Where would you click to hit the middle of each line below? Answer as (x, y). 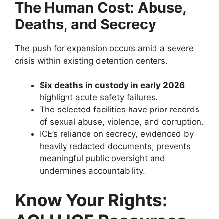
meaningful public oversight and (102, 159)
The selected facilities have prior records (120, 110)
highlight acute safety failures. (99, 98)
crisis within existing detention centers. (91, 60)
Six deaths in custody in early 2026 (112, 85)
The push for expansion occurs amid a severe (104, 48)
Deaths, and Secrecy (86, 24)
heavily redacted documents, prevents (115, 146)
